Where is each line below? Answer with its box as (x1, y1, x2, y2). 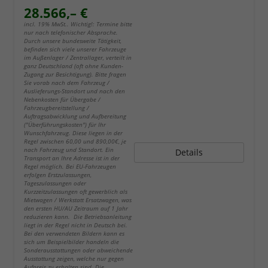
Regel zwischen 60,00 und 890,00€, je (24, 137, 126, 146)
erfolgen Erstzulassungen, (24, 170, 92, 179)
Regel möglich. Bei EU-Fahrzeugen (24, 162, 116, 171)
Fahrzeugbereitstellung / (24, 103, 89, 112)
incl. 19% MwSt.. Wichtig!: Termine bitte (24, 20, 132, 29)
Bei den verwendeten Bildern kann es (24, 229, 124, 238)
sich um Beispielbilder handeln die (24, 237, 119, 246)
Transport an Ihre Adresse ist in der (24, 154, 120, 163)
